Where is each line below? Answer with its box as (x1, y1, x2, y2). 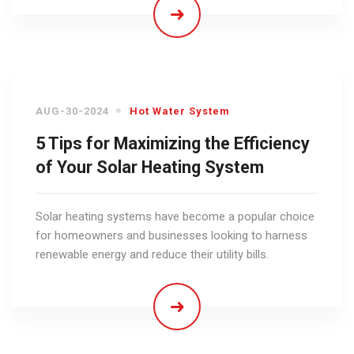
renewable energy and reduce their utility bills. (36, 247, 269, 262)
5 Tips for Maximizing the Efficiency (36, 133, 310, 153)
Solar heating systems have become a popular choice (36, 209, 314, 224)
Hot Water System (130, 104, 230, 117)
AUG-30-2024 (36, 104, 109, 117)
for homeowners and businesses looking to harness (36, 228, 307, 243)
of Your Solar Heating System (36, 156, 264, 177)
